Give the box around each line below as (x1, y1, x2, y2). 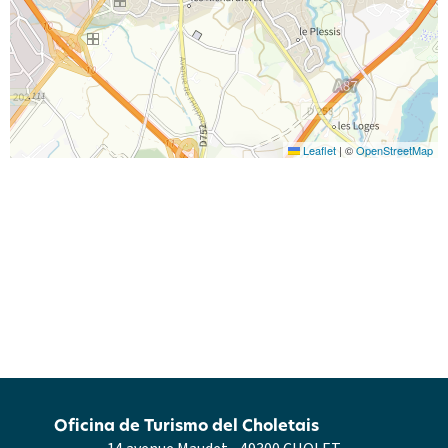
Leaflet (300, 142, 336, 158)
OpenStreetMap (356, 142, 433, 158)
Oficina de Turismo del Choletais (54, 414, 319, 436)
